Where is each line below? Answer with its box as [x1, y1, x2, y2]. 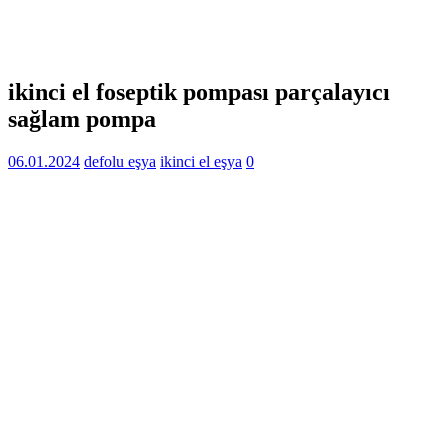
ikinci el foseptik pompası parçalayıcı [8, 78, 390, 105]
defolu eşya [84, 152, 156, 170]
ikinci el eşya [160, 152, 242, 170]
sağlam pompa [8, 105, 156, 132]
